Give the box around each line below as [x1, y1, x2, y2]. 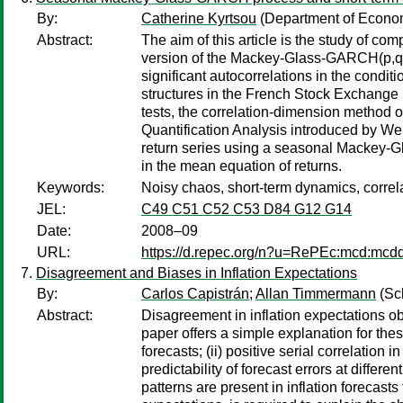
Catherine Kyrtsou [141, 11, 256, 26]
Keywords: [37, 180, 104, 195]
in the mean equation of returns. [141, 158, 342, 174]
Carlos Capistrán [141, 286, 249, 301]
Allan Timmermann [255, 286, 376, 301]
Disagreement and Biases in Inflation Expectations [36, 265, 357, 281]
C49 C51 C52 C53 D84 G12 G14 [141, 201, 352, 217]
